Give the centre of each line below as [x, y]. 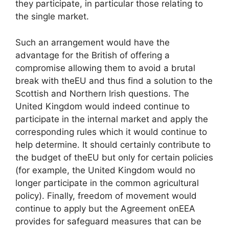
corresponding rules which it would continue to [111, 132]
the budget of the [51, 157]
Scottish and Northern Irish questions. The [102, 93]
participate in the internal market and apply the [112, 119]
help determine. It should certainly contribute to [113, 144]
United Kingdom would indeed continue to [102, 106]
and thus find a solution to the [150, 81]
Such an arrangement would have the [93, 42]
